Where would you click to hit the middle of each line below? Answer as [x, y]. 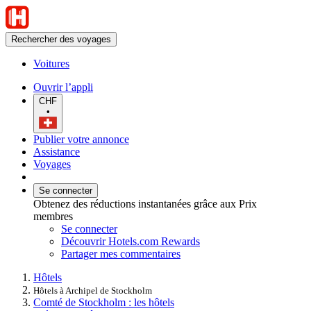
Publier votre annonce [81, 140]
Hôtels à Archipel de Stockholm [93, 291]
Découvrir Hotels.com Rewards [131, 242]
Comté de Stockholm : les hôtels [104, 303]
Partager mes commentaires [121, 254]
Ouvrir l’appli [63, 87]
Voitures [51, 64]
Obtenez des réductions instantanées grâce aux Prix [145, 204]
